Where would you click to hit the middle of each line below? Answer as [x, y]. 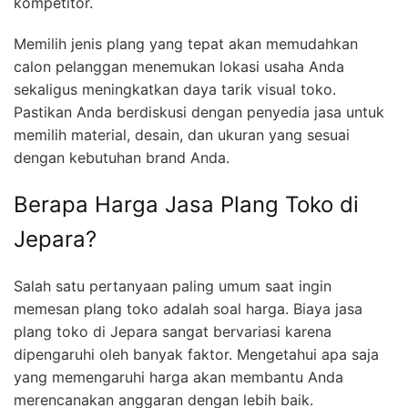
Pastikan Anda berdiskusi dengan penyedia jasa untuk [199, 112]
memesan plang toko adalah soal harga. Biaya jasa [188, 308]
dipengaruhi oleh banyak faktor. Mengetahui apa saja [196, 354]
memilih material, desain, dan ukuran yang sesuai [182, 134]
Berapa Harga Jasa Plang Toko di [186, 204]
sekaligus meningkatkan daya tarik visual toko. [175, 89]
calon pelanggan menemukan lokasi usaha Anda [179, 66]
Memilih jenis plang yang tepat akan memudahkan [186, 43]
